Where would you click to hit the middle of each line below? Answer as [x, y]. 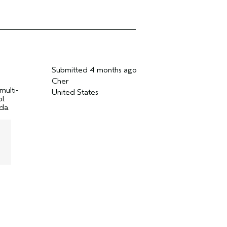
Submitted [70, 70]
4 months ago [113, 70]
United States [75, 92]
